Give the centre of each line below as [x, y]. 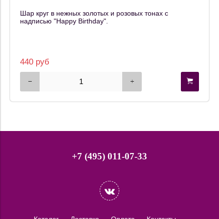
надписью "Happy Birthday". [64, 21]
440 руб [35, 62]
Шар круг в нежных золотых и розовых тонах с [94, 13]
